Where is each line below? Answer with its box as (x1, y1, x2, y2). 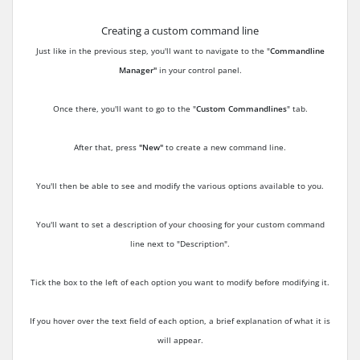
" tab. (286, 103, 308, 114)
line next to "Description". (130, 238, 230, 249)
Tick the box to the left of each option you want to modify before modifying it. (31, 276, 329, 288)
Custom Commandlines (195, 103, 287, 114)
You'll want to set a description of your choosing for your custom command (35, 219, 325, 230)
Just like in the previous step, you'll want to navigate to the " (35, 45, 270, 56)
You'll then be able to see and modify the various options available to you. (36, 180, 324, 191)
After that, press (74, 141, 139, 153)
